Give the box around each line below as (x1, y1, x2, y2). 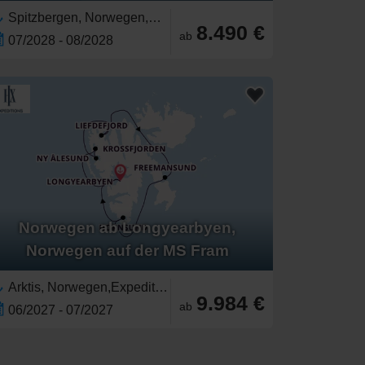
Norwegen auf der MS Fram (25, 242, 229, 260)
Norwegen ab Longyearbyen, (19, 219, 235, 237)
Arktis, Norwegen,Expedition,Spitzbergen (155, 280, 168, 295)
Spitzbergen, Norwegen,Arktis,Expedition (148, 10, 161, 24)
